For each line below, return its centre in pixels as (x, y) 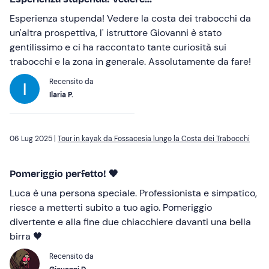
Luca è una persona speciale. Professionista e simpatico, (133, 193)
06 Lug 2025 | (34, 139)
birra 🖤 (26, 237)
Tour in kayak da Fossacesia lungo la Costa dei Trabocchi (154, 139)
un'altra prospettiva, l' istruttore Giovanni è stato (116, 33)
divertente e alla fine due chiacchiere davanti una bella (130, 222)
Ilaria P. (61, 95)
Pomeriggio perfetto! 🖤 (64, 174)
